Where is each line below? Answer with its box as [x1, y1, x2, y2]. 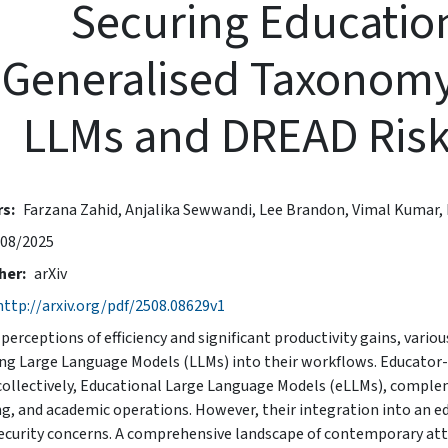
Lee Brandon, [259, 198, 352, 221]
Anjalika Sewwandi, [125, 198, 259, 221]
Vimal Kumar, [352, 198, 446, 221]
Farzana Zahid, [23, 198, 125, 221]
